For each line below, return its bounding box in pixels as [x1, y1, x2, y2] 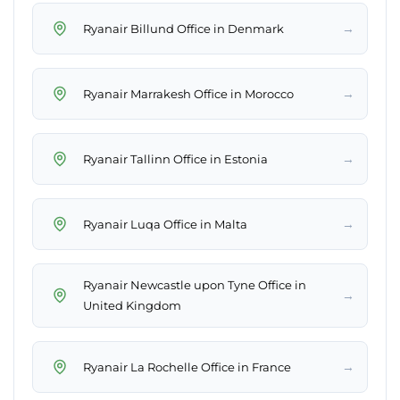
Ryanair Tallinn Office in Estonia [83, 151, 268, 166]
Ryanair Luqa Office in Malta [83, 216, 247, 231]
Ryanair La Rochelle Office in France [83, 359, 291, 374]
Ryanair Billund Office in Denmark [83, 21, 284, 36]
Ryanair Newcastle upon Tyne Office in [83, 278, 306, 293]
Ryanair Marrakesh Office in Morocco [83, 86, 294, 101]
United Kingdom [83, 298, 181, 313]
